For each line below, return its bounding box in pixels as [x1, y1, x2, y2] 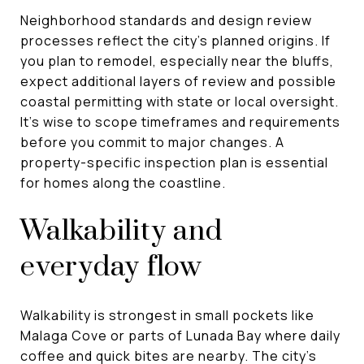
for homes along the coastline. [20, 173, 226, 192]
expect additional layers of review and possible [20, 71, 336, 90]
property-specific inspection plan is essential [20, 153, 328, 171]
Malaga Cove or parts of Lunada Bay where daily [20, 326, 340, 344]
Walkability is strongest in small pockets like [20, 305, 314, 324]
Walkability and [20, 213, 223, 249]
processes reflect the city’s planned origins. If [20, 31, 331, 50]
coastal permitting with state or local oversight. [20, 92, 339, 110]
